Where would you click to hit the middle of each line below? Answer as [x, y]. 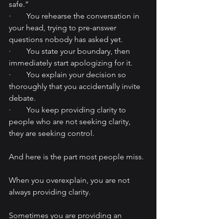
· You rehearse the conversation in [75, 16]
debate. [22, 98]
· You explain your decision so [68, 75]
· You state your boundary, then [70, 51]
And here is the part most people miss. [76, 157]
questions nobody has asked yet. [66, 40]
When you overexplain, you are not [70, 180]
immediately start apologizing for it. [71, 63]
